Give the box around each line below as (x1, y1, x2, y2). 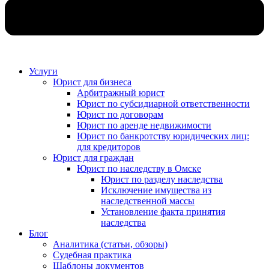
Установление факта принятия (101, 206, 225, 217)
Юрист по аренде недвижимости (77, 119, 211, 130)
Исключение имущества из (101, 184, 211, 195)
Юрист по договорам (77, 109, 163, 119)
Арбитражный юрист (77, 87, 165, 98)
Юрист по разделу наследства (101, 174, 223, 184)
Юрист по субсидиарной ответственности (77, 98, 250, 109)
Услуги (29, 65, 58, 76)
